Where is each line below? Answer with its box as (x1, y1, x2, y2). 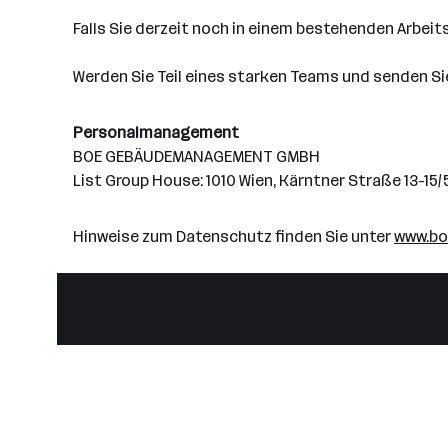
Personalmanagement (73, 123, 239, 142)
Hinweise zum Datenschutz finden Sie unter (73, 227, 394, 246)
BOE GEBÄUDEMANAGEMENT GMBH (73, 147, 320, 166)
